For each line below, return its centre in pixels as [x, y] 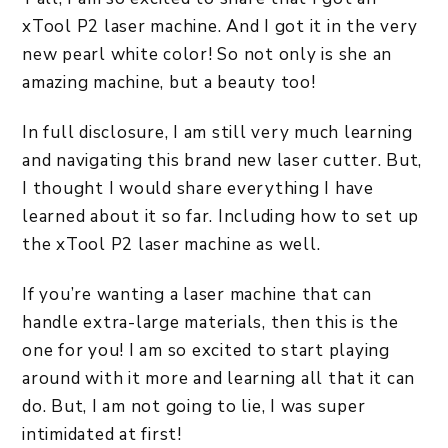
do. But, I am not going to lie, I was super [194, 406]
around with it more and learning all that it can [218, 378]
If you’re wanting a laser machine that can [197, 294]
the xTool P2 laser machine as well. [173, 244]
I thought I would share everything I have [198, 188]
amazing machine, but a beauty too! [169, 82]
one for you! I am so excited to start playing [206, 350]
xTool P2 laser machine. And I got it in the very [220, 26]
